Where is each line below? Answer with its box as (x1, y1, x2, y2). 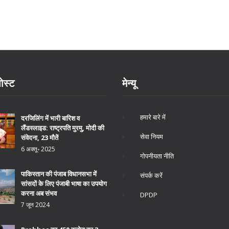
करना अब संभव (21, 189, 57, 198)
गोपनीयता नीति (140, 151, 174, 161)
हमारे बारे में (140, 112, 166, 122)
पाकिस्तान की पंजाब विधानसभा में (21, 169, 97, 178)
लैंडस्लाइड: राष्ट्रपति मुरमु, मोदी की (21, 123, 104, 132)
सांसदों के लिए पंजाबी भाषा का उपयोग (21, 179, 107, 188)
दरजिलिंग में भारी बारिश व (21, 113, 80, 123)
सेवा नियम (140, 132, 163, 141)
